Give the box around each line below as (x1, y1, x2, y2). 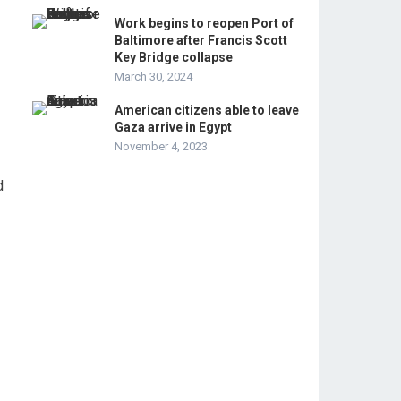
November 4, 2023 (115, 140, 208, 153)
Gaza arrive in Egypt (115, 120, 232, 134)
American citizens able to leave (115, 103, 299, 117)
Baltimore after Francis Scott (115, 33, 287, 47)
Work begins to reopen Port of (115, 16, 294, 30)
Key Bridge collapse (115, 50, 233, 64)
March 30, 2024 (115, 70, 192, 83)
